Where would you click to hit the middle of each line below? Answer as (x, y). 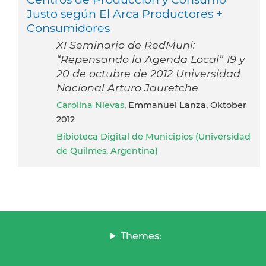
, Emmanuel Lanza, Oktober (185, 105)
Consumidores (68, 28)
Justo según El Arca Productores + (125, 13)
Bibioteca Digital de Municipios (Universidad (153, 136)
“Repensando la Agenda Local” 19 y (151, 59)
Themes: (141, 236)
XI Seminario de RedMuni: (126, 45)
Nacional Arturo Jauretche (127, 87)
